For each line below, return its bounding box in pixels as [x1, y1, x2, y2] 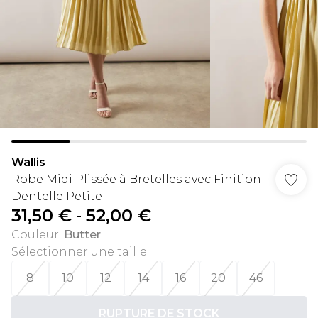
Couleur [11, 228, 59, 241]
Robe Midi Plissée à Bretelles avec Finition [11, 172, 261, 186]
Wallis [11, 155, 45, 169]
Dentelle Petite [11, 190, 102, 203]
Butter [64, 228, 101, 241]
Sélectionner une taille [11, 245, 147, 258]
